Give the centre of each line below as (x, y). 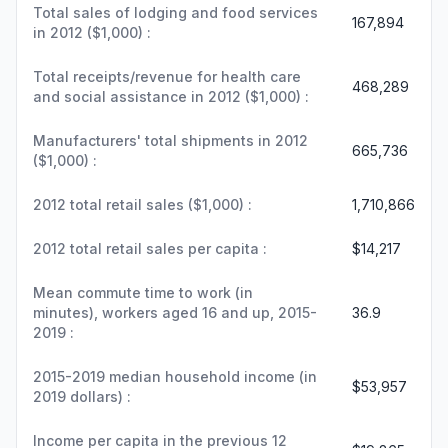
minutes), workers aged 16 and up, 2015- (175, 312)
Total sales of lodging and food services (175, 12)
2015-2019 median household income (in (175, 376)
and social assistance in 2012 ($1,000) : (171, 96)
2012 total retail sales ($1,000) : (142, 204)
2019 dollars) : (82, 396)
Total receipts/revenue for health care (167, 76)
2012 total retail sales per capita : (150, 248)
